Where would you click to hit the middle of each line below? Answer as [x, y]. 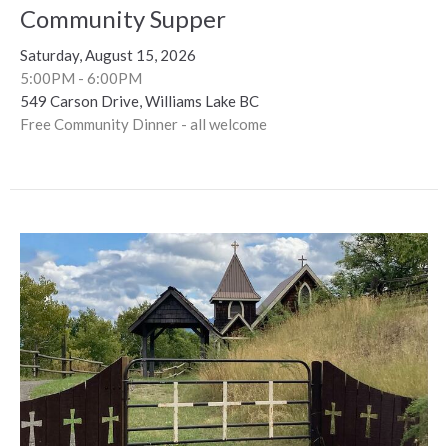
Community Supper [123, 18]
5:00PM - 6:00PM [81, 77]
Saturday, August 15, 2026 [108, 54]
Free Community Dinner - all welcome [143, 123]
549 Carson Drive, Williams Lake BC [139, 100]
